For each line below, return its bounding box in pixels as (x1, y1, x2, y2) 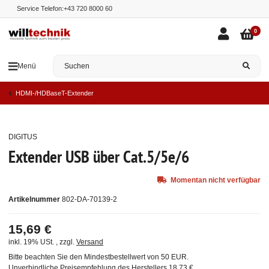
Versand (76, 238, 103, 247)
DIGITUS (8, 133, 37, 142)
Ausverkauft (194, 133, 244, 143)
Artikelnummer (8, 195, 60, 204)
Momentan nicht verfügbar (171, 176, 261, 185)
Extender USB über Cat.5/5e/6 (8, 145, 189, 168)
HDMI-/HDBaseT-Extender (16, 89, 94, 97)
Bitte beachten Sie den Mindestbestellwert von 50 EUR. (8, 253, 189, 262)
